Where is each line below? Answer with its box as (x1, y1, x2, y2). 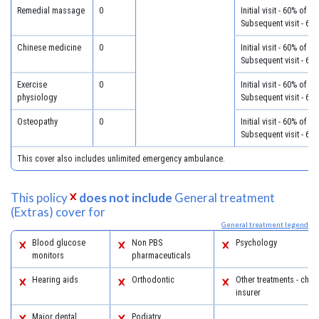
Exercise (16, 78, 47, 90)
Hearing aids (32, 273, 79, 285)
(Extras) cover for (11, 204, 105, 219)
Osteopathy (16, 115, 58, 127)
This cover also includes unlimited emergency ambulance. (16, 152, 225, 164)
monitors (32, 249, 65, 261)
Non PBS (131, 236, 162, 248)
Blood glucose (32, 236, 86, 248)
